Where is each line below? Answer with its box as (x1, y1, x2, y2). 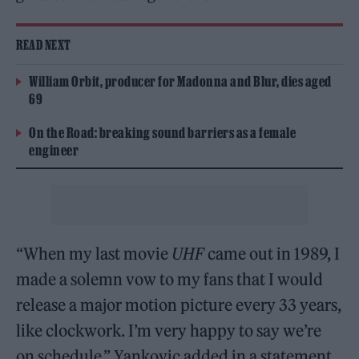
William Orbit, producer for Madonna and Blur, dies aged (29, 74, 332, 89)
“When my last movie (16, 244, 172, 264)
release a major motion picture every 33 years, (16, 295, 342, 315)
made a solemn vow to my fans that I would (16, 269, 324, 289)
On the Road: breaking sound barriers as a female (29, 125, 296, 140)
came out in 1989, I (204, 244, 341, 264)
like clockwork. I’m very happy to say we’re (16, 321, 322, 341)
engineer (29, 143, 79, 158)
